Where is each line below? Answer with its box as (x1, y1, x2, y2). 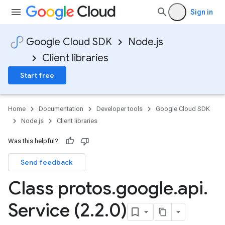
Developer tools (96, 105, 143, 113)
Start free (20, 71, 54, 80)
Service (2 (8, 199, 90, 221)
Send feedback (21, 158, 73, 167)
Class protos (8, 177, 111, 199)
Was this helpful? (8, 137, 58, 145)
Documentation (39, 105, 83, 113)
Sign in (190, 8, 213, 16)
